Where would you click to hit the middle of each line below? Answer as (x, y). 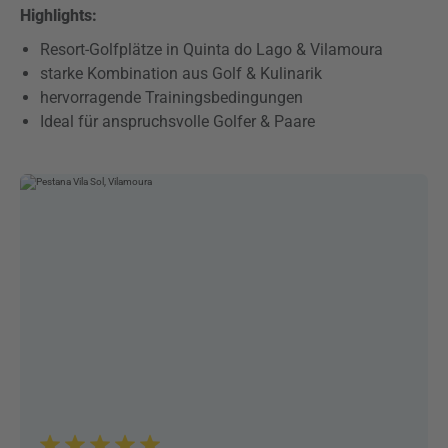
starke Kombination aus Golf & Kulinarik (181, 73)
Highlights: (58, 15)
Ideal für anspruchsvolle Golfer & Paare (177, 121)
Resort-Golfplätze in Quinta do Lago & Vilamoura (211, 49)
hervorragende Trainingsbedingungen (171, 97)
